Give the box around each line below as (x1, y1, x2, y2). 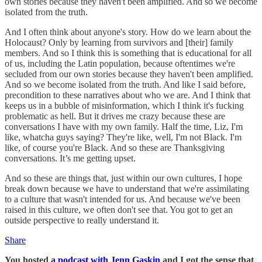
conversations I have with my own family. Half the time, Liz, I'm (5, 121, 243, 132)
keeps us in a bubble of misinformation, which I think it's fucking (5, 100, 244, 111)
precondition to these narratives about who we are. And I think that (5, 89, 250, 100)
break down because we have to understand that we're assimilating (5, 183, 249, 194)
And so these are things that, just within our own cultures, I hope (5, 173, 242, 183)
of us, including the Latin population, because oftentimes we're (5, 58, 235, 68)
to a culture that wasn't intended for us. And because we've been (5, 194, 240, 204)
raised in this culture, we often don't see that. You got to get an (5, 204, 233, 215)
